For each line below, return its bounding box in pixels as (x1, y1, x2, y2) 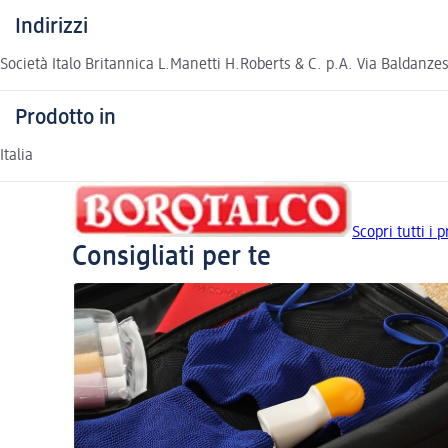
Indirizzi (15, 15, 88, 38)
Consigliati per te (72, 242, 271, 271)
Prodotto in (15, 106, 116, 129)
